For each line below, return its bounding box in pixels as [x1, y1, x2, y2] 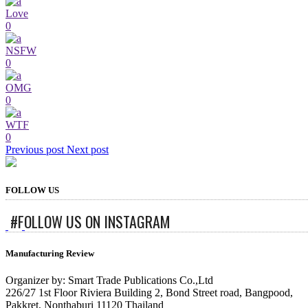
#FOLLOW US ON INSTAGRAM [10, 210, 170, 232]
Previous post [5, 143, 64, 155]
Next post [67, 143, 109, 155]
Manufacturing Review [5, 248, 94, 259]
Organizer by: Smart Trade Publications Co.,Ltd [5, 274, 213, 287]
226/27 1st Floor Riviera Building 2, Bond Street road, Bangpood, [5, 287, 293, 299]
